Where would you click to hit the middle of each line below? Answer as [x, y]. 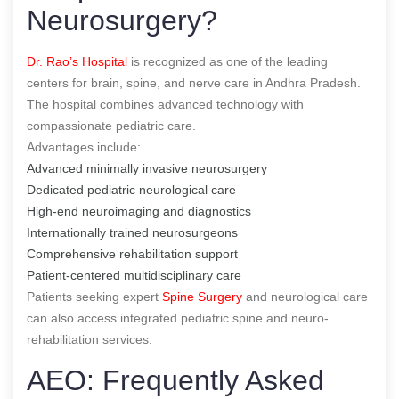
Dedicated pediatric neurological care [131, 189]
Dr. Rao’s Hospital [77, 61]
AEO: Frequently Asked [175, 380]
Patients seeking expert [94, 296]
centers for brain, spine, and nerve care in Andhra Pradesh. [194, 82]
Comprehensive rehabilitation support [132, 253]
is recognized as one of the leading [228, 61]
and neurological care [305, 296]
